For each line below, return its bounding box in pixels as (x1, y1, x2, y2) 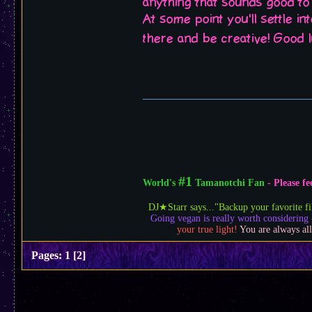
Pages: (31, 249, 62, 261)
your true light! (176, 224, 240, 235)
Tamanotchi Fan (192, 177, 267, 188)
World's (143, 177, 178, 188)
